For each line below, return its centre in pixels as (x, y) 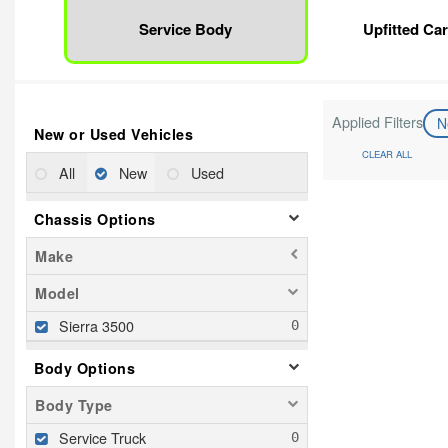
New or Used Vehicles (113, 133)
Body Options (84, 367)
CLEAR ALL (386, 154)
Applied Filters (377, 121)
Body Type (74, 404)
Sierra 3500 (96, 325)
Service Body (186, 28)
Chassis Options (95, 218)
